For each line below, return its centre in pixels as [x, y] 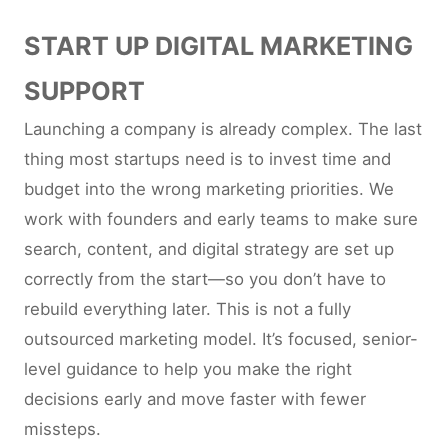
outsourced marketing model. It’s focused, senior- [221, 339]
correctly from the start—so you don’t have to [205, 279]
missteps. [62, 429]
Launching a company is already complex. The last [223, 129]
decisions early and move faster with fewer [195, 399]
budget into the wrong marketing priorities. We [209, 189]
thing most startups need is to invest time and [207, 159]
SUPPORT [84, 91]
